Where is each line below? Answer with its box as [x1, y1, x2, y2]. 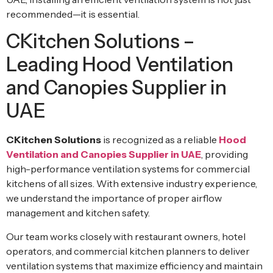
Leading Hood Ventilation [6, 52, 233, 77]
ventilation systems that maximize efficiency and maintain [6, 259, 263, 272]
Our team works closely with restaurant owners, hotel [6, 230, 246, 243]
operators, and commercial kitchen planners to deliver [6, 244, 250, 257]
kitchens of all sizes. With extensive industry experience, [6, 177, 257, 190]
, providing [201, 148, 248, 161]
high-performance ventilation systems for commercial [6, 163, 250, 175]
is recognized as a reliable [101, 133, 219, 146]
